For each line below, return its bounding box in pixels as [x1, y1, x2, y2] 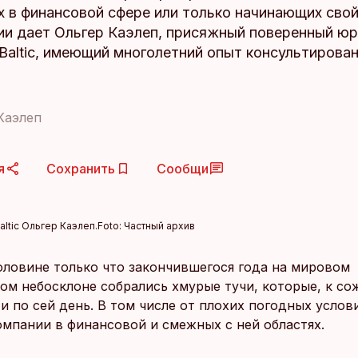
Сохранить [46, 161, 115, 177]
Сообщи [157, 161, 209, 177]
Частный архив [124, 220, 195, 232]
